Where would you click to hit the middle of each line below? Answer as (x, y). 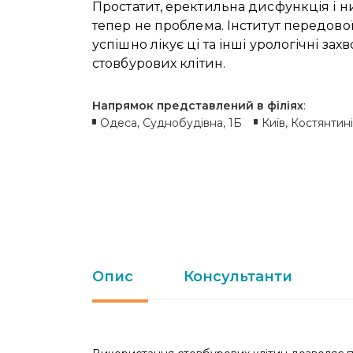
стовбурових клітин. (159, 63)
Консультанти (238, 277)
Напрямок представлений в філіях (198, 106)
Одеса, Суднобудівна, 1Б (171, 123)
